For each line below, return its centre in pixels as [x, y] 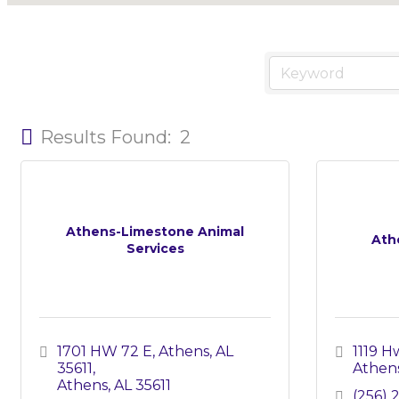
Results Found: [106, 138]
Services [155, 248]
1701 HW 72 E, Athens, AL [145, 352]
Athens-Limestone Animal [155, 231]
